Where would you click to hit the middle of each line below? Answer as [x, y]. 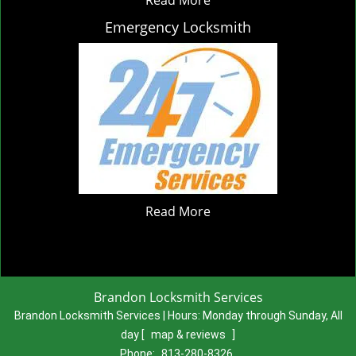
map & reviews [190, 335]
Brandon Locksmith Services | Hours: [108, 315]
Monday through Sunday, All [272, 315]
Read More [178, 211]
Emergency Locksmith [178, 27]
